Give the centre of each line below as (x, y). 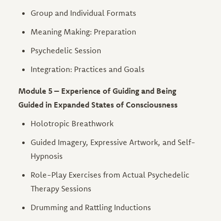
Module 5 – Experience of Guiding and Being (97, 91)
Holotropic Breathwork (72, 123)
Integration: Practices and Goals (88, 69)
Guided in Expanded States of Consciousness (98, 104)
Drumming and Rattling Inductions (91, 207)
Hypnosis (47, 156)
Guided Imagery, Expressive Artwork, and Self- (113, 142)
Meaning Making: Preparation (84, 31)
